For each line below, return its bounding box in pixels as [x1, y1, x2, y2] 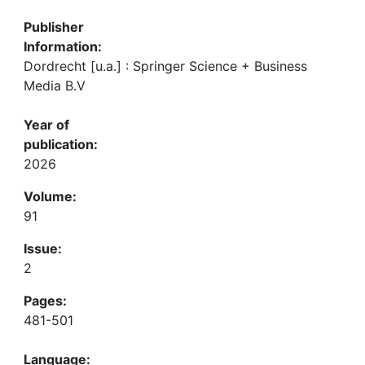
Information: [24, 38, 102, 55]
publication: [24, 136, 98, 152]
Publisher [24, 19, 84, 35]
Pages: [24, 292, 67, 309]
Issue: [24, 240, 62, 257]
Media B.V [24, 77, 86, 94]
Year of [24, 117, 69, 133]
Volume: [24, 188, 77, 204]
